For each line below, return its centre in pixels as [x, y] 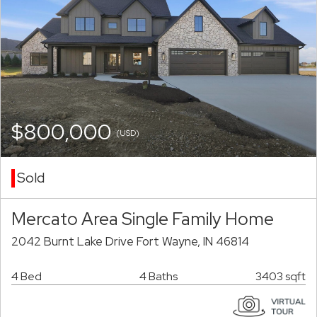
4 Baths [158, 277]
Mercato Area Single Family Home [143, 219]
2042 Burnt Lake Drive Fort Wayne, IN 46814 [130, 242]
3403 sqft [281, 277]
